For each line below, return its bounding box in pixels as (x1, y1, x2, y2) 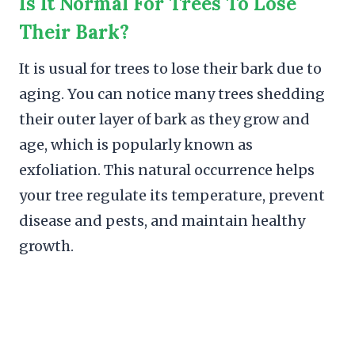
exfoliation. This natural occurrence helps (19, 160, 315, 179)
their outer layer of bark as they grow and (19, 109, 310, 128)
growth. (19, 236, 74, 255)
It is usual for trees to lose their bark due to (19, 59, 322, 78)
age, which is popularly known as (19, 135, 253, 154)
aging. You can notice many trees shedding (19, 84, 325, 103)
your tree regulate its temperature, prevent (19, 185, 325, 204)
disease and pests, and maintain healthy (19, 211, 305, 230)
